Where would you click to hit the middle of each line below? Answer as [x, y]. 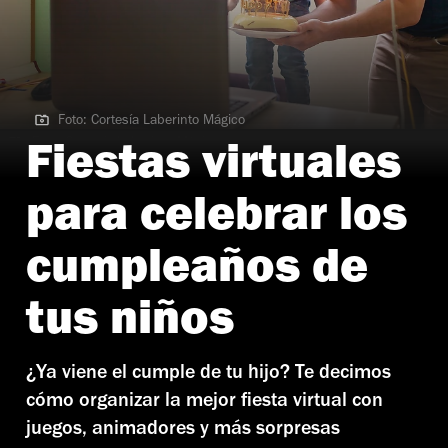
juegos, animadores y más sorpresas [183, 430]
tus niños [130, 324]
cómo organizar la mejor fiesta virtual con [204, 402]
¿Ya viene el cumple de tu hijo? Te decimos [208, 374]
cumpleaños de [197, 272]
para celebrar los [216, 220]
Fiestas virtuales [213, 168]
